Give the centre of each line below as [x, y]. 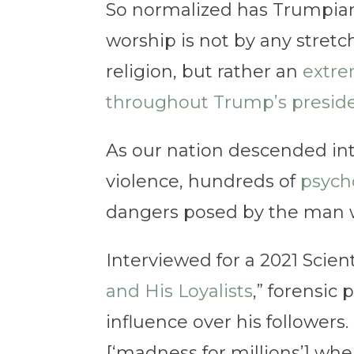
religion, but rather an [205, 72]
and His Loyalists [180, 292]
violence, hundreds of [203, 182]
